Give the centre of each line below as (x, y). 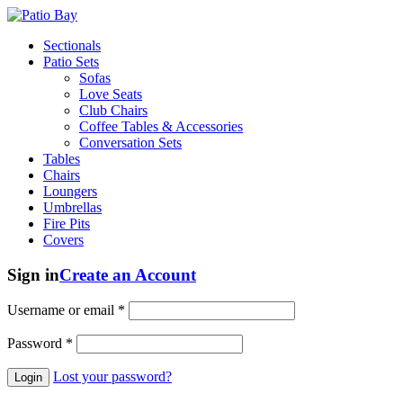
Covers (63, 240)
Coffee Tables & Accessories (161, 126)
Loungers (70, 191)
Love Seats (111, 94)
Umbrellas (72, 207)
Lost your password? (112, 377)
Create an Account (128, 274)
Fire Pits (67, 224)
